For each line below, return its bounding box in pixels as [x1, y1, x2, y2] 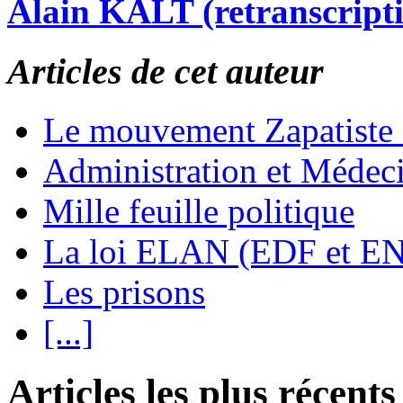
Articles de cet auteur [7, 51, 324, 93]
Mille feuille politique [43, 192, 354, 231]
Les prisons [43, 273, 205, 312]
